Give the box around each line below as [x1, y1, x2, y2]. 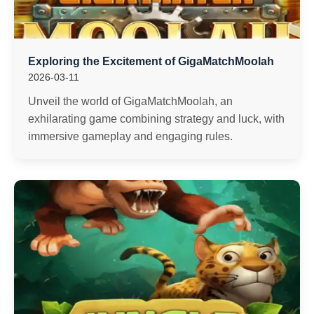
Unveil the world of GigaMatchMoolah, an [28, 95, 233, 107]
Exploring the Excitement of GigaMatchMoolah [28, 55, 274, 67]
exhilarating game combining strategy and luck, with [28, 113, 285, 125]
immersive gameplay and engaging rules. [28, 130, 233, 142]
